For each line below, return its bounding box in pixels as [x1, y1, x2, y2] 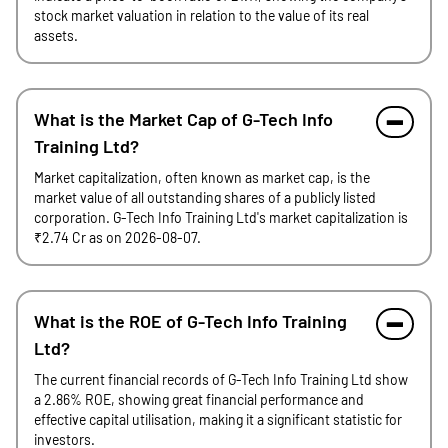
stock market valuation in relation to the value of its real [34, 7, 369, 24]
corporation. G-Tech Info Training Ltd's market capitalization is [34, 209, 408, 226]
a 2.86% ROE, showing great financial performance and [34, 391, 364, 408]
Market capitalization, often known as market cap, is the [34, 169, 370, 186]
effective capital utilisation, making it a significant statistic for [34, 411, 402, 428]
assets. [34, 27, 78, 44]
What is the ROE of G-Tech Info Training [34, 310, 347, 332]
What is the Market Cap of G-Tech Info [34, 108, 333, 130]
